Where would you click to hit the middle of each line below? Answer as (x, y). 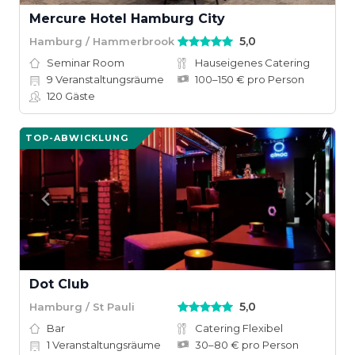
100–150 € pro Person (250, 79)
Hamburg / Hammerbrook (102, 41)
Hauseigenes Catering (252, 63)
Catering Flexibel (239, 328)
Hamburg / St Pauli (82, 306)
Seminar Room (86, 63)
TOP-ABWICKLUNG (77, 138)
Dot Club (59, 284)
